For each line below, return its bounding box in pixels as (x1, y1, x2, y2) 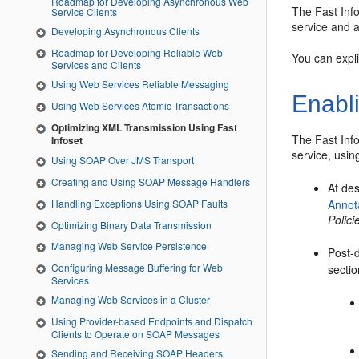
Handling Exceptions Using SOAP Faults (51, 196, 228, 210)
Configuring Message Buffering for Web (51, 260, 223, 275)
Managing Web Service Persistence (51, 239, 207, 253)
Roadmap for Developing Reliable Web (51, 45, 223, 59)
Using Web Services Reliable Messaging (51, 77, 229, 91)
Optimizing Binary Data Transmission (51, 217, 212, 232)
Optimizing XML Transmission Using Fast (51, 120, 237, 135)
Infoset (51, 132, 83, 147)
